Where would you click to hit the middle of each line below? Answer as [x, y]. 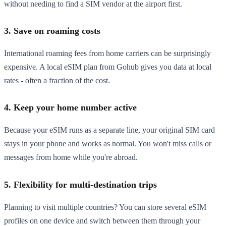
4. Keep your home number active [70, 108]
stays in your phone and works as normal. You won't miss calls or [108, 144]
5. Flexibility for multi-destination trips [80, 184]
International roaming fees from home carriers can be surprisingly [107, 53]
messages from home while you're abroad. [71, 157]
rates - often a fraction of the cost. [57, 80]
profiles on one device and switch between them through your [102, 220]
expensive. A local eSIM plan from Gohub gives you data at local [108, 67]
